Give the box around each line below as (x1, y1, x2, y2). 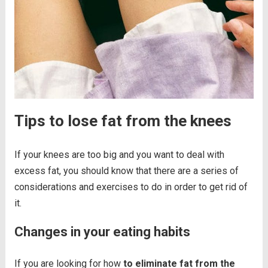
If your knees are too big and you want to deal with (14, 149, 224, 161)
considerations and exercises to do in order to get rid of (14, 181, 248, 193)
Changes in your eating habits (14, 224, 190, 240)
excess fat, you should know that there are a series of (14, 165, 239, 177)
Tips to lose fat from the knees (14, 112, 232, 130)
